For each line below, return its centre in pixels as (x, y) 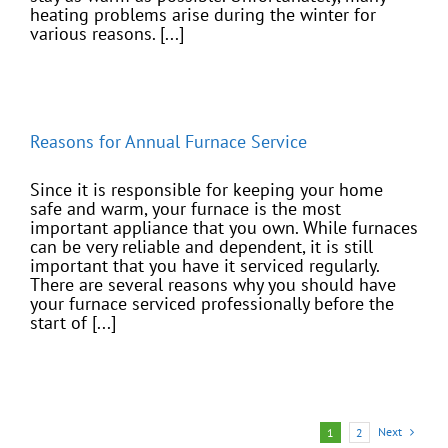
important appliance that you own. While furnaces (224, 228)
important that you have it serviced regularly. (204, 266)
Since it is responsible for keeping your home (206, 190)
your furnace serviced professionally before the (212, 304)
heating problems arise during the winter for (203, 15)
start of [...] (73, 323)
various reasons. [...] (107, 34)
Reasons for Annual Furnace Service (168, 142)
